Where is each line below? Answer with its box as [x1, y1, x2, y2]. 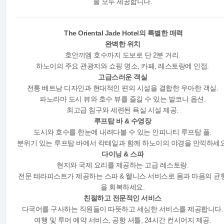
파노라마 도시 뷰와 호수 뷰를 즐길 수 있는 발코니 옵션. [39, 95, 205, 103]
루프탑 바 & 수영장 [93, 117, 151, 125]
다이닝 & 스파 [101, 150, 143, 158]
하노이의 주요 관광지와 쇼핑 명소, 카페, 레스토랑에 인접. [36, 62, 209, 70]
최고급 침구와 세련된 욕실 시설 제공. [66, 106, 178, 114]
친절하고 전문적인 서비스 [83, 194, 161, 202]
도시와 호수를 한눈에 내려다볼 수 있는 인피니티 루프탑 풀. [33, 128, 211, 136]
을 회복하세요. [100, 183, 144, 191]
